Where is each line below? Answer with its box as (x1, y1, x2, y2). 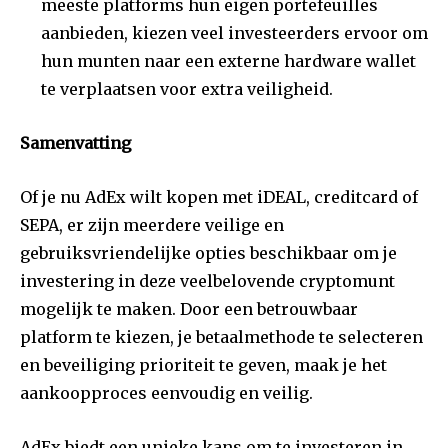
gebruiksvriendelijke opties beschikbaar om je (20, 243, 397, 264)
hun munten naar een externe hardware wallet (41, 51, 416, 72)
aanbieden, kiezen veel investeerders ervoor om (41, 23, 428, 44)
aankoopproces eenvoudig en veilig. (20, 383, 313, 404)
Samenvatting (20, 133, 132, 154)
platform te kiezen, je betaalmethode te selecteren (20, 327, 423, 348)
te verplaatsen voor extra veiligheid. (41, 79, 333, 100)
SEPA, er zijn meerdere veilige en (20, 215, 284, 236)
